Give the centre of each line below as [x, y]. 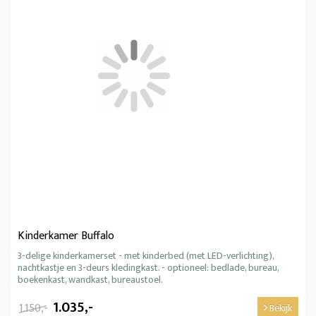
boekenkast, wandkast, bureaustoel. [90, 280]
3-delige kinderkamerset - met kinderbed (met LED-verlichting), [146, 256]
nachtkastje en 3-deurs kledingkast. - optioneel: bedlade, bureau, [148, 268]
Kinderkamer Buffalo [66, 236]
